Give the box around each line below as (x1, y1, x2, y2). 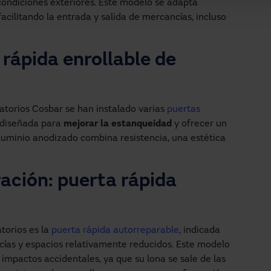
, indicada (179, 225, 220, 235)
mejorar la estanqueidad (64, 119, 172, 129)
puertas (167, 104, 200, 114)
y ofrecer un (172, 119, 227, 129)
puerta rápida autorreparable (51, 225, 179, 235)
